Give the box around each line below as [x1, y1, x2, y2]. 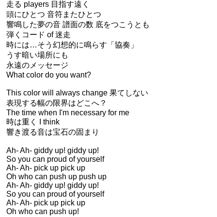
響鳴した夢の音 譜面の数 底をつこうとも [6, 20, 150, 29]
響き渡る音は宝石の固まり [6, 128, 99, 136]
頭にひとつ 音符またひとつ [6, 10, 101, 18]
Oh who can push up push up [6, 172, 107, 181]
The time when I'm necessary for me [6, 108, 129, 117]
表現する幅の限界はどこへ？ [6, 99, 107, 107]
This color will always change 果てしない [6, 89, 148, 97]
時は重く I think [6, 118, 60, 126]
